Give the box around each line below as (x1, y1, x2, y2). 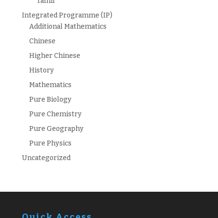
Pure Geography (29, 124, 84, 133)
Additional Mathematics (29, 22, 107, 31)
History (29, 66, 54, 74)
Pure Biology (29, 95, 72, 104)
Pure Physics (29, 139, 72, 147)
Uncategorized (21, 153, 71, 162)
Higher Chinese (29, 51, 80, 60)
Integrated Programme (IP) (21, 11, 112, 19)
